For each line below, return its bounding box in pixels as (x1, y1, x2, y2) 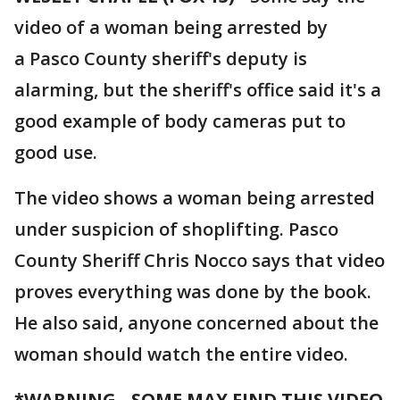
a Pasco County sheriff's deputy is (14, 46, 307, 71)
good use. (14, 140, 97, 164)
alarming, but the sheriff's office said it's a (14, 78, 381, 102)
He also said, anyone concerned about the (14, 311, 379, 335)
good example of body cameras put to (14, 109, 346, 133)
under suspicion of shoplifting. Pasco (14, 217, 338, 241)
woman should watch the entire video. (14, 342, 348, 366)
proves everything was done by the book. (14, 279, 371, 304)
